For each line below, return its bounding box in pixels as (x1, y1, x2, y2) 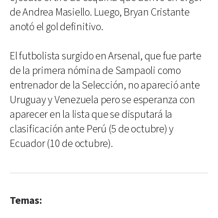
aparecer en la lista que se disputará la (10, 108, 173, 122)
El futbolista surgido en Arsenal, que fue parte (10, 49, 201, 63)
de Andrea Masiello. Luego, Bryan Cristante (10, 5, 190, 19)
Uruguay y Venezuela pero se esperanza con (10, 93, 195, 107)
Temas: (10, 194, 42, 207)
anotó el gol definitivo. (10, 20, 103, 34)
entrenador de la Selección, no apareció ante (10, 78, 200, 92)
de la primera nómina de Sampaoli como (10, 64, 181, 78)
